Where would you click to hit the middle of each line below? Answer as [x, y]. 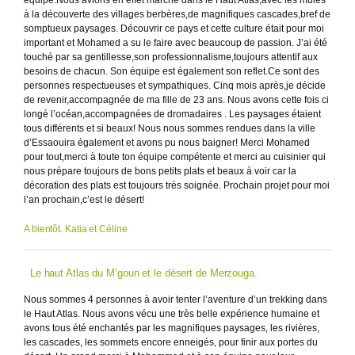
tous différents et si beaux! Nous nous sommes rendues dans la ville [170, 128]
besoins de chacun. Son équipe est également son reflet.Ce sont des [172, 71]
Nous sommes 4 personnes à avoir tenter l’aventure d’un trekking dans [176, 299]
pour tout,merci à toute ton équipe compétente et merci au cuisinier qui [175, 157]
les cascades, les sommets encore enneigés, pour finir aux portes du [171, 342]
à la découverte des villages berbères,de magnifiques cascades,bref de [177, 14]
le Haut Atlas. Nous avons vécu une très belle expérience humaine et [172, 313]
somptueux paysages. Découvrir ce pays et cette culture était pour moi [174, 28]
